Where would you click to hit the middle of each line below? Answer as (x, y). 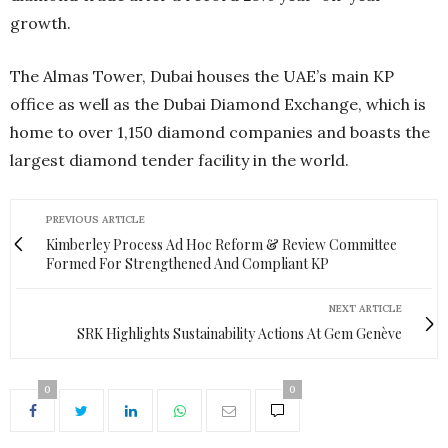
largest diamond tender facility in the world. (179, 160)
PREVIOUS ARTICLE (95, 219)
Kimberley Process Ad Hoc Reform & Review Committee (221, 244)
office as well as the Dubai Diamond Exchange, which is (218, 104)
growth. (40, 23)
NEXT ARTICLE (365, 308)
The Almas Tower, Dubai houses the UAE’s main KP (202, 76)
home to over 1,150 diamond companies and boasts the (220, 132)
